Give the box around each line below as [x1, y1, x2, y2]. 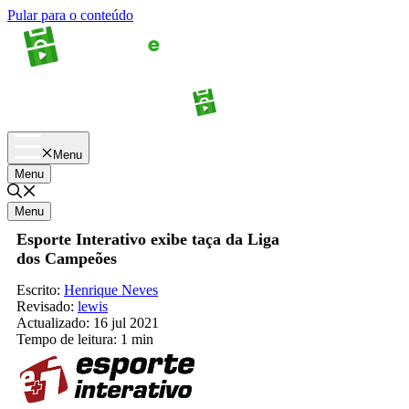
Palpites [314, 108, 355, 121]
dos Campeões [16, 249, 117, 267]
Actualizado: [16, 314, 89, 330]
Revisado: [16, 298, 74, 314]
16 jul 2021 [93, 314, 159, 330]
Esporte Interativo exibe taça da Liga [16, 230, 279, 248]
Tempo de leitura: [16, 330, 117, 347]
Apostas [54, 108, 95, 121]
